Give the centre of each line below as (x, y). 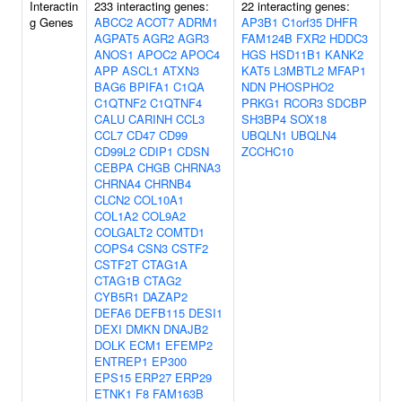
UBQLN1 (264, 135)
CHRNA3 (197, 167)
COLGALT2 (123, 232)
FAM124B (267, 38)
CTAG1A (165, 264)
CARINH (150, 119)
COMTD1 (180, 232)
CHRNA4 (118, 184)
